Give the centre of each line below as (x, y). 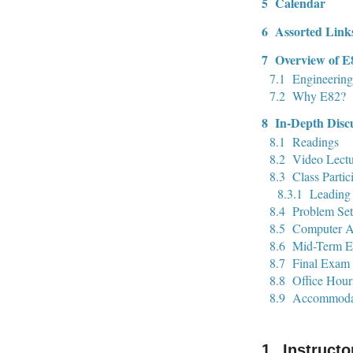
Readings (316, 141)
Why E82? (319, 95)
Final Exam (321, 262)
